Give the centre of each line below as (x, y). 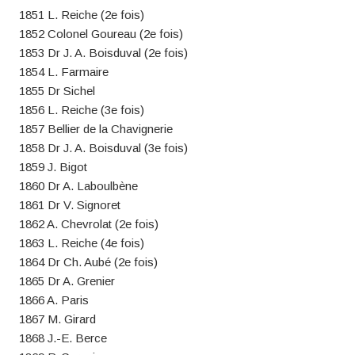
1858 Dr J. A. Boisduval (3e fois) (103, 148)
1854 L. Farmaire (63, 72)
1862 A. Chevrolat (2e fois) (88, 224)
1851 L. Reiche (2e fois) (81, 15)
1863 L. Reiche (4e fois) (81, 243)
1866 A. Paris (53, 300)
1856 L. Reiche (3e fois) (81, 110)
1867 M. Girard (57, 319)
